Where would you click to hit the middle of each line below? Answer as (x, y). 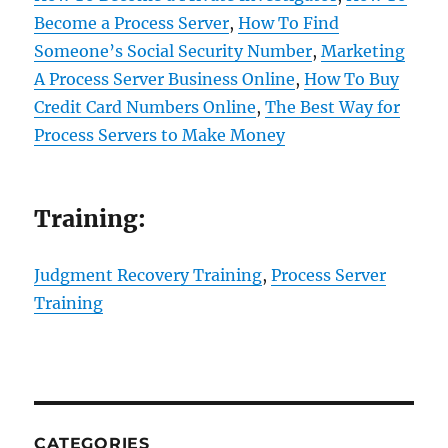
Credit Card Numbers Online (145, 107)
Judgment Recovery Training (148, 275)
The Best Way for (333, 107)
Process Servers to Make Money (160, 135)
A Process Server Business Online (165, 79)
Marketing (363, 51)
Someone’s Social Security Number (173, 51)
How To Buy (352, 79)
